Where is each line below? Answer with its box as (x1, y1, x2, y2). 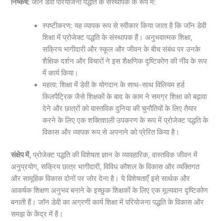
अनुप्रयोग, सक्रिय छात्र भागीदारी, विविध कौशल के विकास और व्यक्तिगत (11, 162, 200, 171)
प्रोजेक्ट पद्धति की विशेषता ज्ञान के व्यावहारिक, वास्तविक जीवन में (31, 150, 198, 159)
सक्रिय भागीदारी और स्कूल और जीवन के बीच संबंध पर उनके (42, 44, 201, 54)
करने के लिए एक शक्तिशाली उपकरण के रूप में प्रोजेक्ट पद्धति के (42, 115, 209, 125)
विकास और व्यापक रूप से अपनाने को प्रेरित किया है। (42, 127, 180, 137)
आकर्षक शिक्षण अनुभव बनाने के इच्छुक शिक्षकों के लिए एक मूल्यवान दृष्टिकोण (11, 185, 208, 195)
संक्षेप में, (11, 150, 32, 159)
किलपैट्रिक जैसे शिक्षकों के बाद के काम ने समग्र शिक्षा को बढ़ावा (42, 92, 207, 101)
